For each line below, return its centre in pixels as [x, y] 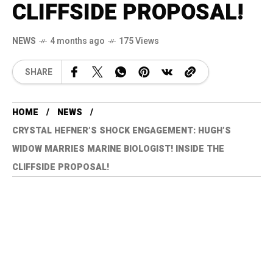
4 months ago [77, 41]
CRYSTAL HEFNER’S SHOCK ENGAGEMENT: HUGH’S [122, 131]
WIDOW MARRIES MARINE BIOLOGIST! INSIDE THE [118, 149]
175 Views [139, 41]
